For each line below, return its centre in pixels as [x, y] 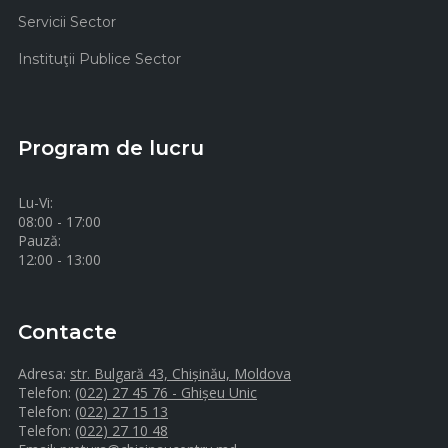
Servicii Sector [67, 22]
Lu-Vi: [35, 203]
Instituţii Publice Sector [99, 59]
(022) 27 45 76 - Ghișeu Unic [166, 393]
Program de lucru [111, 148]
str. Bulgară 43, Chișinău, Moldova [180, 374]
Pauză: [39, 241]
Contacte [67, 332]
